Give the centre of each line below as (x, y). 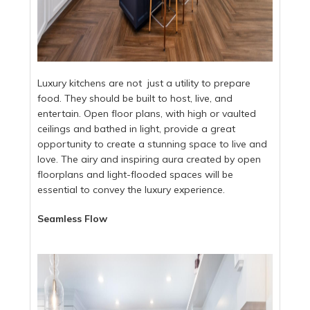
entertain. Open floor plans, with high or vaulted (147, 113)
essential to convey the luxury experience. (131, 189)
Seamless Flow (73, 218)
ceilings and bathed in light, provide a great (137, 128)
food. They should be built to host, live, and (135, 98)
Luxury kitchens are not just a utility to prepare (144, 83)
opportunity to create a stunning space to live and (153, 144)
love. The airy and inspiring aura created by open (149, 159)
